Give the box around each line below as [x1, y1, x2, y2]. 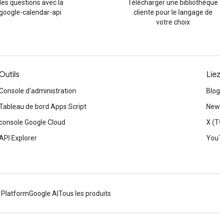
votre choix [156, 18, 190, 26]
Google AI [29, 190, 58, 197]
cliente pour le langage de [133, 8, 213, 16]
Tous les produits [58, 190, 111, 197]
